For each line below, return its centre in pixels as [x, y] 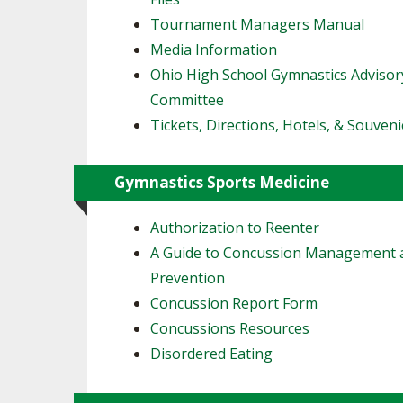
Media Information [214, 49]
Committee [187, 100]
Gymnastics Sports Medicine [222, 182]
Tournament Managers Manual [257, 24]
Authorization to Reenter [235, 228]
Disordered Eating [211, 354]
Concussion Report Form [234, 303]
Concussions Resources [230, 328]
